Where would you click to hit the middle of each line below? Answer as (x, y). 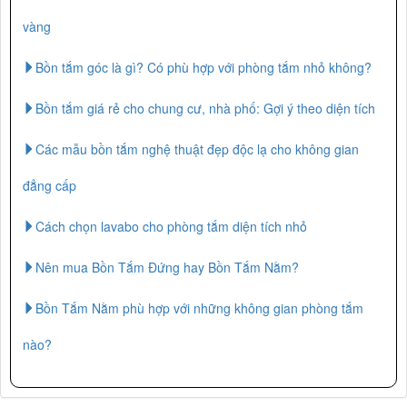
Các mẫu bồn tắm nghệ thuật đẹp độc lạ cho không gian (197, 149)
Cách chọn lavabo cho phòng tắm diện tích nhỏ (171, 226)
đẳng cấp (50, 185)
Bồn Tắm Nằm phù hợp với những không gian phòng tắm (199, 308)
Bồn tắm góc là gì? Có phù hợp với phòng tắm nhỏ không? (203, 67)
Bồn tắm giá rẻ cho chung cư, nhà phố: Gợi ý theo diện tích (205, 108)
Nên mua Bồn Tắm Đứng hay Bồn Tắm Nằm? (167, 267)
